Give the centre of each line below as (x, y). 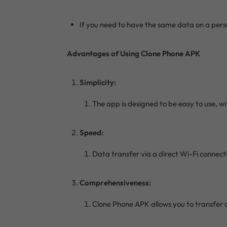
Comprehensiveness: (115, 182)
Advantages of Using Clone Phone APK (134, 53)
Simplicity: (98, 82)
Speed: (91, 132)
